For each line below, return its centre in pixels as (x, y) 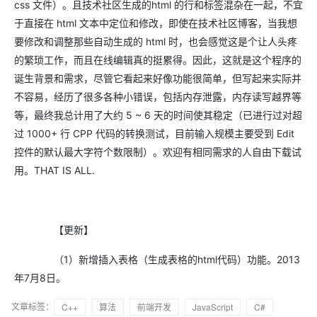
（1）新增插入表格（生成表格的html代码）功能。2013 (157, 260)
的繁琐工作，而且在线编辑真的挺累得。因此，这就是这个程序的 (158, 60)
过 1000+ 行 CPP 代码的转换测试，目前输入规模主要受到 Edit (154, 134)
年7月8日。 (40, 278)
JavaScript (213, 307)
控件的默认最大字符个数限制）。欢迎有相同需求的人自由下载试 (158, 152)
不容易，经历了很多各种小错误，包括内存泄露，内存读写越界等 (158, 97)
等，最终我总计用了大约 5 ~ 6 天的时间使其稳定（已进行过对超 (158, 115)
